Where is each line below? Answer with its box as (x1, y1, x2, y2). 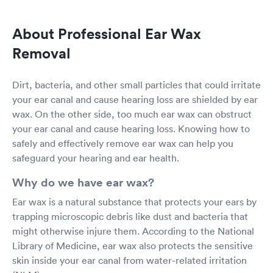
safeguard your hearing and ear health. (12, 152, 179, 164)
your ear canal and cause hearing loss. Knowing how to (12, 122, 250, 135)
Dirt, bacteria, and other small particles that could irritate (12, 79, 261, 91)
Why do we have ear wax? (12, 174, 154, 190)
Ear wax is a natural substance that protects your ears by (12, 196, 257, 208)
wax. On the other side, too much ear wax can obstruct (12, 108, 252, 120)
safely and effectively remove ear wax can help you (12, 137, 233, 149)
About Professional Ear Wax (12, 24, 201, 43)
